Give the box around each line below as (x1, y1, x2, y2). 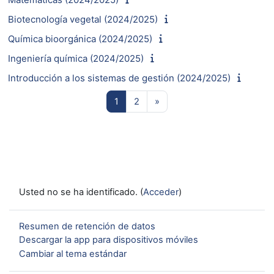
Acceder (143, 187, 179, 198)
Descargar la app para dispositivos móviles (19, 234, 198, 246)
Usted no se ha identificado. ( (19, 187, 143, 198)
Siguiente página (159, 95, 229, 106)
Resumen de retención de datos (19, 220, 155, 232)
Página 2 (139, 95, 175, 106)
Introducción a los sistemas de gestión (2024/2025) (8, 72, 231, 84)
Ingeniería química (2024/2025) (8, 52, 144, 64)
